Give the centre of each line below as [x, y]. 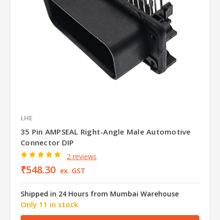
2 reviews [82, 156]
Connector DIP [47, 142]
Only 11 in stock [49, 204]
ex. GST [72, 171]
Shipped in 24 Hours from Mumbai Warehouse [100, 193]
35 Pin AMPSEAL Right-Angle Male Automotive [106, 132]
